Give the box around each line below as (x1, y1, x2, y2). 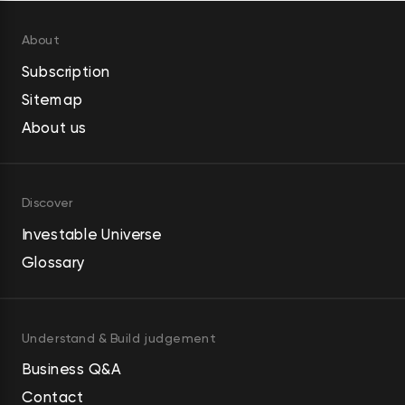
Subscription (21, 62, 110, 80)
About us (21, 118, 87, 137)
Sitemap (21, 90, 83, 108)
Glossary (21, 253, 85, 271)
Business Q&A (21, 360, 121, 378)
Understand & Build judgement (21, 330, 215, 346)
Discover (21, 195, 74, 211)
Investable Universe (21, 225, 163, 243)
